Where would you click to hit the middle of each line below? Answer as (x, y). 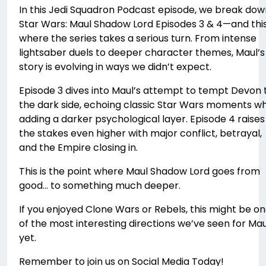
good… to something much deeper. (100, 186)
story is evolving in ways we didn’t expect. (115, 67)
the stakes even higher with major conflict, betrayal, (140, 134)
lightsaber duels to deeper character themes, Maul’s (142, 53)
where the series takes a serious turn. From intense (138, 39)
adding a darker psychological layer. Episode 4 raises (142, 119)
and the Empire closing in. (78, 148)
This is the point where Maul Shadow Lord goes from (140, 172)
